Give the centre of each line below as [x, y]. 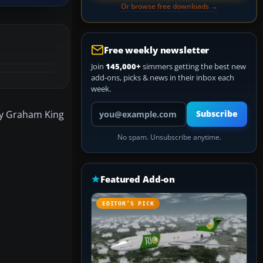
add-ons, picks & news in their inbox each [163, 77]
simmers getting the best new [193, 66]
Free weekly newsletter [157, 50]
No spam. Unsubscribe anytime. [169, 137]
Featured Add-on [138, 179]
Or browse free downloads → [169, 6]
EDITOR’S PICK [128, 203]
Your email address [124, 106]
